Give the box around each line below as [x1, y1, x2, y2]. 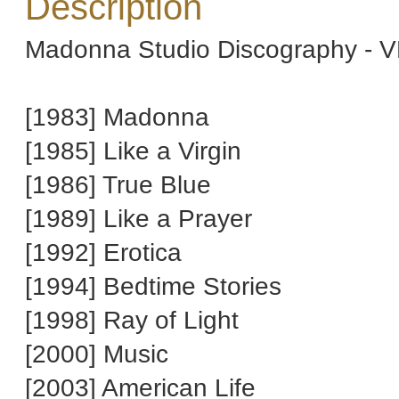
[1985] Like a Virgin [25, 136, 241, 165]
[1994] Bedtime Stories [25, 272, 281, 300]
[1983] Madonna [25, 102, 209, 131]
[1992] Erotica [25, 238, 182, 266]
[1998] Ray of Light [25, 305, 239, 334]
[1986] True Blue [25, 170, 211, 199]
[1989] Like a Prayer [25, 204, 252, 232]
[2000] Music [25, 339, 168, 368]
